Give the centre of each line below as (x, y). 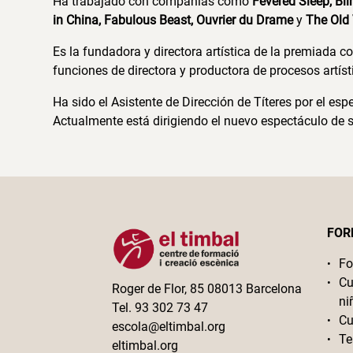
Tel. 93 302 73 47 (160, 308)
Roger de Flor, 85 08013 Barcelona (207, 289)
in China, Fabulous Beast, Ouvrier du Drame (175, 20)
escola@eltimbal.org (169, 327)
